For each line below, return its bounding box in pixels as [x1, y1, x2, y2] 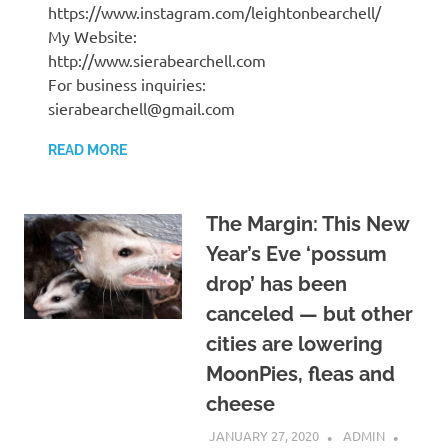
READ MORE [48, 142, 127, 158]
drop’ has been [205, 272, 347, 296]
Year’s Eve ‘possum [205, 242, 387, 266]
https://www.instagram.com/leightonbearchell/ [48, 2, 381, 22]
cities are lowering [205, 332, 383, 356]
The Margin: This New [205, 212, 409, 236]
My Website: [48, 26, 137, 46]
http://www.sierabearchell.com [48, 50, 266, 70]
